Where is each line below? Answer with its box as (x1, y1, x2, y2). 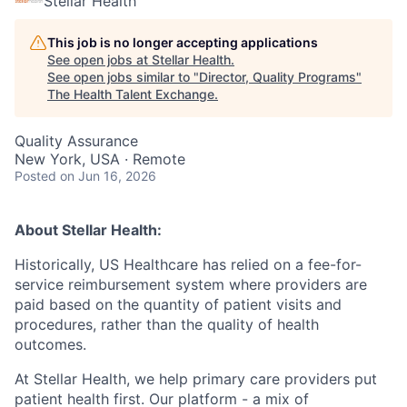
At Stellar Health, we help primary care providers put (15, 370, 377, 388)
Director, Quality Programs (199, 69, 356, 84)
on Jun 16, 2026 (60, 168, 156, 184)
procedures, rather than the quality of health (15, 315, 319, 333)
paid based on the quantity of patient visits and (15, 295, 342, 313)
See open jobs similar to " (47, 69, 199, 84)
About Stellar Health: (15, 221, 162, 239)
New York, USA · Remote (15, 150, 185, 168)
